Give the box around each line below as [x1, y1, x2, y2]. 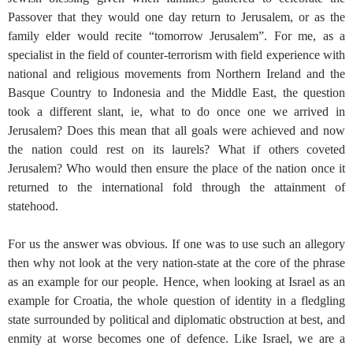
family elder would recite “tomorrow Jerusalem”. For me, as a [8, 28, 345, 43]
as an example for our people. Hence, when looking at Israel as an [8, 274, 345, 288]
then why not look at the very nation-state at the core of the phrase [8, 255, 345, 269]
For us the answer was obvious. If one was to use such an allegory [8, 236, 345, 251]
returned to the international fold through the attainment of [8, 180, 345, 194]
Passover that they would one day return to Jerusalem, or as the [8, 9, 345, 24]
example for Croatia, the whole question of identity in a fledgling [8, 293, 345, 307]
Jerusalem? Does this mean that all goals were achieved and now [8, 123, 345, 137]
